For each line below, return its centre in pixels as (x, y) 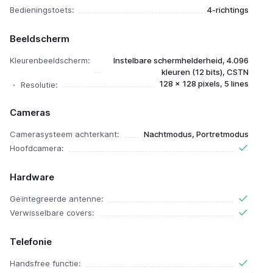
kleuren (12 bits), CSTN (205, 72)
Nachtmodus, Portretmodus (196, 134)
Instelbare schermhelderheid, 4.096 (181, 60)
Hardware (32, 177)
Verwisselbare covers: (52, 213)
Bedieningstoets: (42, 10)
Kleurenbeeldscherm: (50, 60)
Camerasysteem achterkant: (65, 134)
